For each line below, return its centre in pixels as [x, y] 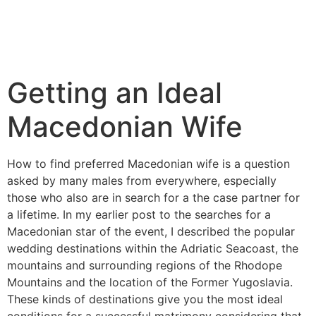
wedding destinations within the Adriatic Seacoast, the [153, 248]
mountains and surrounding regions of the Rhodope [145, 265]
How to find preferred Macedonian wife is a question [148, 164]
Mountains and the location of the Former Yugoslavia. [150, 282]
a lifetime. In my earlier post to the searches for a [139, 214]
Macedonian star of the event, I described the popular [151, 231]
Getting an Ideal [115, 93]
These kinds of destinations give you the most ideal [145, 299]
